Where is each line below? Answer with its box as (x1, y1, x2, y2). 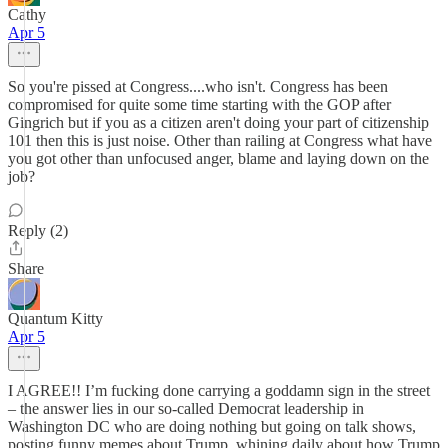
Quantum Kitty (8, 310, 103, 327)
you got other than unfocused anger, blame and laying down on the (8, 150, 429, 167)
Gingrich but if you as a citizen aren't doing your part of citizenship (8, 114, 429, 131)
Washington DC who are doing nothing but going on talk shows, (8, 418, 416, 435)
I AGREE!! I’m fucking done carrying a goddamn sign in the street (8, 382, 430, 399)
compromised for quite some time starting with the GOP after (8, 96, 391, 113)
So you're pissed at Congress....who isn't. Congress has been (8, 78, 388, 95)
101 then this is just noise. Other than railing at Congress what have (8, 132, 432, 149)
